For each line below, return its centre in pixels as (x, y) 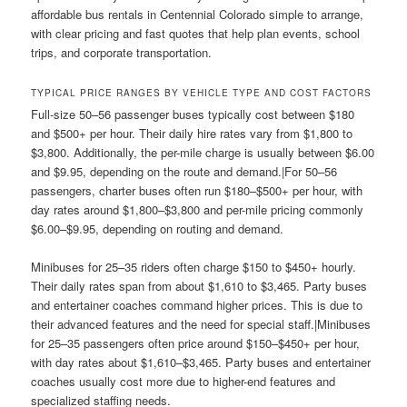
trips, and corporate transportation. (122, 52)
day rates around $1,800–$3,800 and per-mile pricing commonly (198, 209)
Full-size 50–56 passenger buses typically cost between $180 (193, 114)
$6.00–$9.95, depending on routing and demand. (158, 228)
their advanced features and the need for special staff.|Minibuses (201, 323)
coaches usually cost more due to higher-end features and (184, 381)
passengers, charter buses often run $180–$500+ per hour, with (197, 190)
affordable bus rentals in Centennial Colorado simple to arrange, (198, 14)
